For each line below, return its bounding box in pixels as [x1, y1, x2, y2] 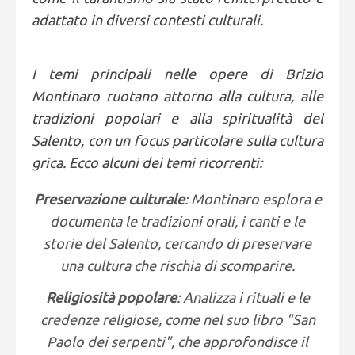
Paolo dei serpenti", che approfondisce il [47, 334, 308, 349]
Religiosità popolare [45, 289, 177, 305]
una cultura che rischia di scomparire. [60, 258, 295, 273]
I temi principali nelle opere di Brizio [32, 66, 323, 82]
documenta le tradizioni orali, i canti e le [50, 213, 305, 229]
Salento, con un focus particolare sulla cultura [32, 132, 323, 148]
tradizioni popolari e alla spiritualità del [32, 110, 323, 126]
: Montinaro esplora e [184, 191, 322, 207]
